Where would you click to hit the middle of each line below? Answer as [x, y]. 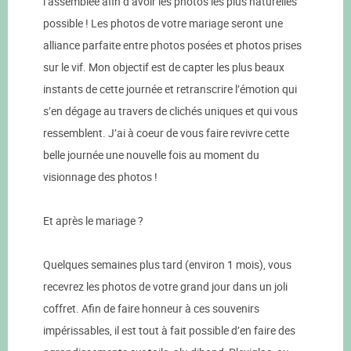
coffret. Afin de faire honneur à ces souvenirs [151, 309]
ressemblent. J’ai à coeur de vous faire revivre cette [166, 133]
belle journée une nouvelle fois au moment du [151, 155]
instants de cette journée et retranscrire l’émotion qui [170, 89]
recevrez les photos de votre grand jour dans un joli [165, 287]
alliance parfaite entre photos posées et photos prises [172, 45]
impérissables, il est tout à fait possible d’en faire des [169, 331]
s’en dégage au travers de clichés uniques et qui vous [170, 111]
